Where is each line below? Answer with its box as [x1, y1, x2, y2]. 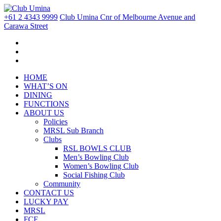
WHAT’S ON [24, 82, 68, 90]
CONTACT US [24, 188, 74, 197]
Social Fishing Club [63, 171, 125, 179]
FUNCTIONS [24, 100, 69, 108]
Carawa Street [4, 22, 48, 30]
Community [43, 180, 80, 188]
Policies [43, 117, 68, 126]
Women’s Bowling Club [63, 162, 139, 170]
